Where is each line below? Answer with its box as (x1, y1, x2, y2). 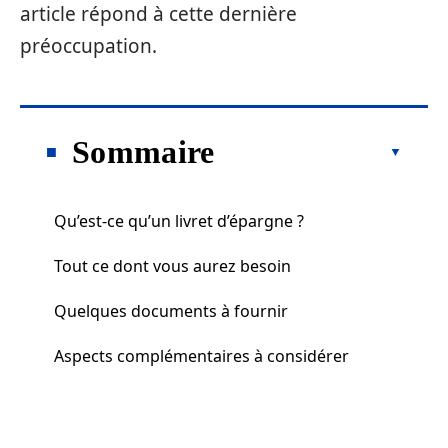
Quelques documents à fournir (54, 299, 288, 322)
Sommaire (72, 133, 215, 170)
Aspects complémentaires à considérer (54, 344, 349, 367)
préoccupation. (20, 33, 157, 59)
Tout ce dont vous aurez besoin (54, 254, 291, 277)
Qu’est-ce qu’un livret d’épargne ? (54, 209, 304, 232)
